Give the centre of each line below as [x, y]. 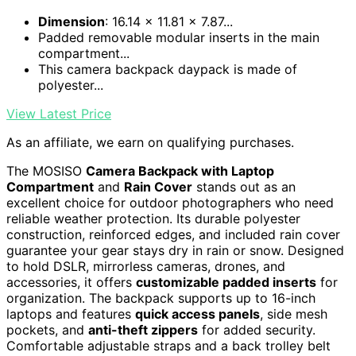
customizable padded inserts [226, 282]
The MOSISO [46, 171]
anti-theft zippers [143, 330]
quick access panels [197, 314]
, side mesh [294, 314]
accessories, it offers [71, 282]
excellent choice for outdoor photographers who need [170, 203]
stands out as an [244, 187]
